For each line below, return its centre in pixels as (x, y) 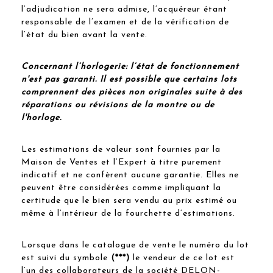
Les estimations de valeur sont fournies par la (121, 149)
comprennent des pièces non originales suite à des (132, 92)
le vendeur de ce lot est (182, 258)
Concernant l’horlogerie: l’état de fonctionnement (130, 66)
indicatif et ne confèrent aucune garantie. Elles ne (130, 175)
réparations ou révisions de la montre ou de (118, 105)
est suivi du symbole (66, 258)
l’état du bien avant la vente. (84, 35)
